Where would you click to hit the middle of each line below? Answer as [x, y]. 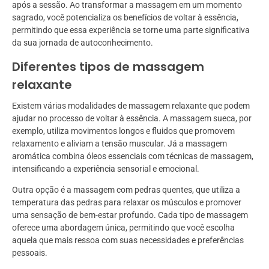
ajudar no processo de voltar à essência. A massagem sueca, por [132, 119]
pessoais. [30, 253]
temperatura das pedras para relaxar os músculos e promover [127, 203]
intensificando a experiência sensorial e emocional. [106, 169]
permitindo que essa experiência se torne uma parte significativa [131, 30]
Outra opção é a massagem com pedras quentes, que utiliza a [126, 190]
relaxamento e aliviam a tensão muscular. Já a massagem [119, 144]
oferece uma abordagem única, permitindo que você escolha [123, 228]
